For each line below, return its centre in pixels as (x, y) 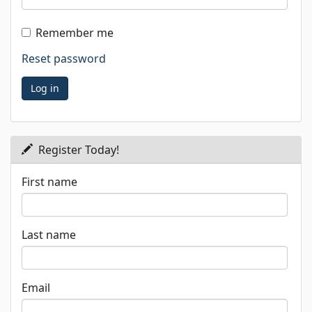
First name (49, 182)
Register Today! (77, 150)
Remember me (75, 33)
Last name (49, 235)
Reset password (64, 58)
